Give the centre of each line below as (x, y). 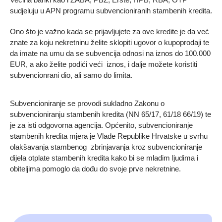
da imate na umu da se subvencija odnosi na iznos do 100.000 (110, 54)
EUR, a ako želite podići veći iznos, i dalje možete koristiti (104, 64)
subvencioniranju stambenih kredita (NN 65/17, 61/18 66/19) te (111, 114)
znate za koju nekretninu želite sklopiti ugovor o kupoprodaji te (110, 43)
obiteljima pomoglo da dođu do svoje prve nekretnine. (95, 169)
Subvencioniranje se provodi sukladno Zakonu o (87, 104)
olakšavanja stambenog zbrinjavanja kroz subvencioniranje (106, 147)
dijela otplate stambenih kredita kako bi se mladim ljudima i (104, 158)
